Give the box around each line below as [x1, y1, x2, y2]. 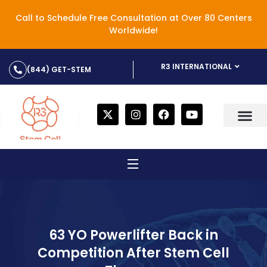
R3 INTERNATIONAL [161, 61, 232, 72]
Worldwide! [109, 24, 158, 36]
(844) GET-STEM [27, 64, 91, 74]
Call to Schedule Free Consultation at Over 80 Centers [15, 12, 252, 24]
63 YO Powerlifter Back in [49, 226, 218, 244]
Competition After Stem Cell [38, 244, 229, 262]
